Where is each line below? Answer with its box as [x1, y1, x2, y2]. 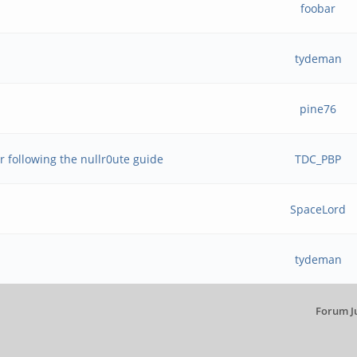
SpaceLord [290, 202, 347, 217]
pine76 [300, 101, 337, 116]
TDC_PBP [295, 151, 342, 167]
